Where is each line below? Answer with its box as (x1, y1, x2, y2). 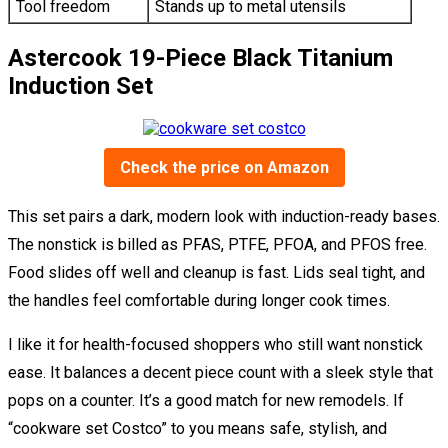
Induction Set (8, 71, 153, 100)
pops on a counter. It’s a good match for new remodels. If (8, 391, 404, 411)
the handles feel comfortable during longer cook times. (8, 291, 390, 311)
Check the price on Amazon (119, 158, 329, 178)
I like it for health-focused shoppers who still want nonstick (8, 335, 423, 355)
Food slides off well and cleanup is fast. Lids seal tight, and (8, 263, 425, 283)
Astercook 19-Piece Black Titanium (8, 43, 393, 72)
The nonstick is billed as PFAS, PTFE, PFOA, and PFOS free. (8, 235, 427, 255)
